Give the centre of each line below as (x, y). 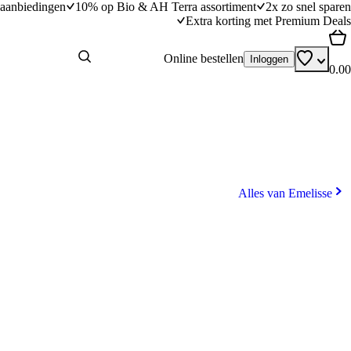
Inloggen (269, 59)
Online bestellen (204, 58)
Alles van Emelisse (285, 193)
